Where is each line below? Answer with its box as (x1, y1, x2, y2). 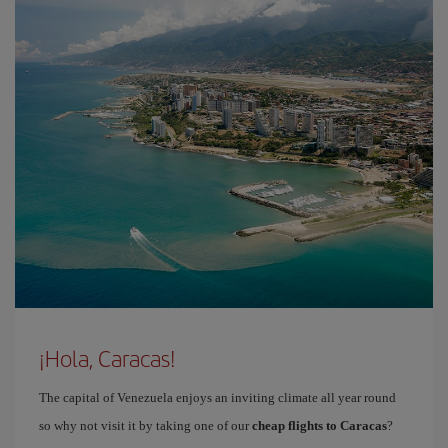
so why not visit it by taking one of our (39, 418, 252, 433)
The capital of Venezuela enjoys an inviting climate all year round (39, 390, 396, 405)
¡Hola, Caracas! (39, 342, 176, 374)
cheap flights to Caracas (252, 418, 387, 433)
